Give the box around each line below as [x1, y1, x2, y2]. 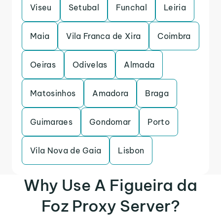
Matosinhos [30, 88, 76, 98]
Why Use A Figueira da [24, 175, 197, 195]
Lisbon [118, 146, 145, 155]
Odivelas [72, 60, 108, 70]
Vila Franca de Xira [66, 31, 141, 41]
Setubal [68, 2, 99, 12]
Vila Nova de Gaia [30, 146, 102, 155]
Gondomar [89, 117, 131, 127]
